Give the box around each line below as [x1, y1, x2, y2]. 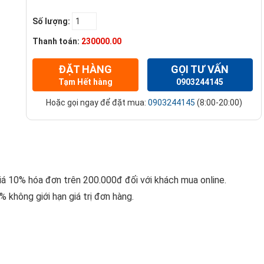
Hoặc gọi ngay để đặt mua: [45, 98, 148, 108]
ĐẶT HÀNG [58, 63, 113, 76]
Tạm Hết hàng [58, 77, 113, 87]
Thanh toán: [32, 37, 80, 47]
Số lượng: [32, 16, 70, 27]
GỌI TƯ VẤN [171, 63, 229, 76]
